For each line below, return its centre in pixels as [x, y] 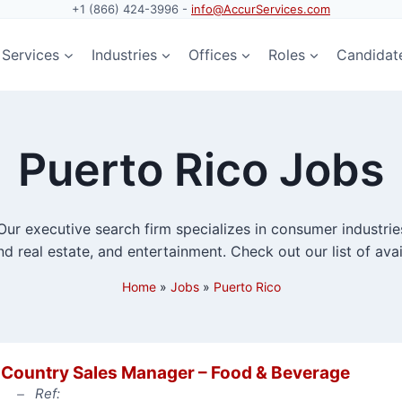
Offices [212, 54]
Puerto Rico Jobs [201, 170]
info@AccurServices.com [261, 9]
